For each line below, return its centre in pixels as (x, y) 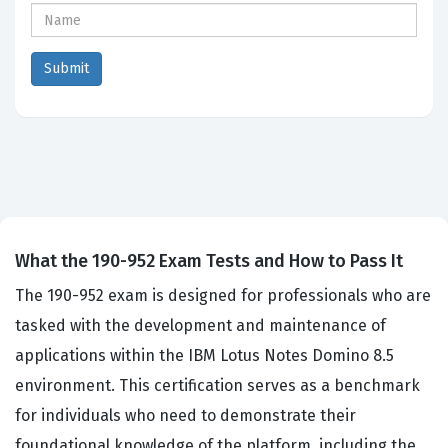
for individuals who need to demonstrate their (185, 416)
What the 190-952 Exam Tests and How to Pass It (209, 261)
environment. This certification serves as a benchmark (217, 386)
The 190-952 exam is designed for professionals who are (223, 296)
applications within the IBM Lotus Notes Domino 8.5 (204, 356)
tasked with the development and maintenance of (200, 326)
